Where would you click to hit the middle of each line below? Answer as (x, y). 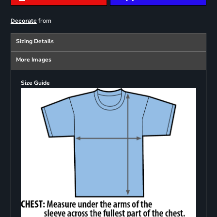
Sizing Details (35, 41)
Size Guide (35, 83)
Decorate (23, 21)
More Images (33, 60)
